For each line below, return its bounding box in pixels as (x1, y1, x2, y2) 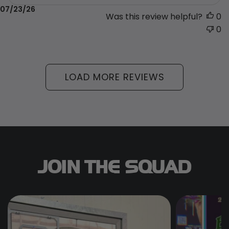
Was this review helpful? (106, 10, 202, 22)
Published (124, 3, 162, 15)
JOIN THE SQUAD (38, 159, 191, 169)
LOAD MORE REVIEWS (64, 71, 165, 84)
